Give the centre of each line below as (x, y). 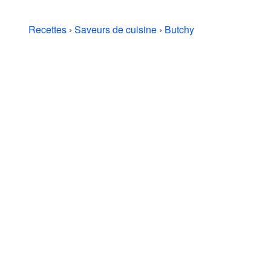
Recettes (47, 29)
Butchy (179, 29)
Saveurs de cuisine (116, 29)
